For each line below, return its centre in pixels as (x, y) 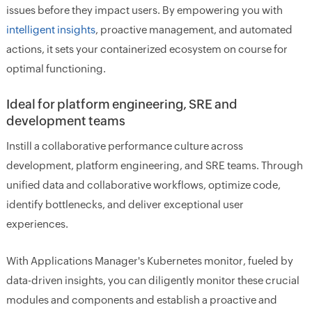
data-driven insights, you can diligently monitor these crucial (153, 281)
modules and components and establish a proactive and (141, 300)
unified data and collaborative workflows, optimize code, (143, 185)
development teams (65, 121)
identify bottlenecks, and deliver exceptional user (125, 205)
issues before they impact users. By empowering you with (144, 10)
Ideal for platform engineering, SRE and (122, 104)
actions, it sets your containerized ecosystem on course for (147, 49)
